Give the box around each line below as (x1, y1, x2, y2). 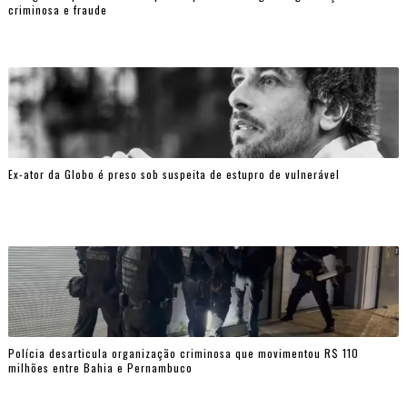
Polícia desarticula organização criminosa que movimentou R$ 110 (7, 344, 359, 361)
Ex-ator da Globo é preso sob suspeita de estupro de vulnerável (7, 165, 340, 182)
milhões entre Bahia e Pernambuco (7, 359, 193, 375)
